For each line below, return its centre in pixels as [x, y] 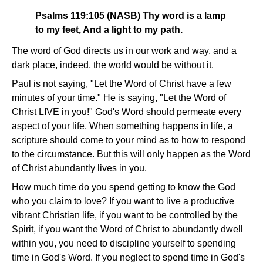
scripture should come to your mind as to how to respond [129, 140]
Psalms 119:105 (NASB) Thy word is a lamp [131, 16]
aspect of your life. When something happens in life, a [122, 126]
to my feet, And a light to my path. [109, 30]
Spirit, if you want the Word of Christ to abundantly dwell [127, 230]
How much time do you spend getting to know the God [124, 187]
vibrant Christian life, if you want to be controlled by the [125, 215]
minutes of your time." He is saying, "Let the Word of [119, 98]
